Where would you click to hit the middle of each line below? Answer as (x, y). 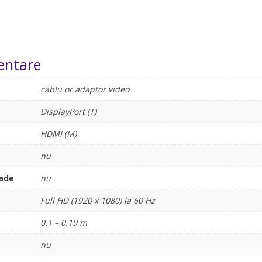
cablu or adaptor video (85, 89)
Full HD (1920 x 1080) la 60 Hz (97, 201)
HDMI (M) (58, 134)
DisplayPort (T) (68, 112)
